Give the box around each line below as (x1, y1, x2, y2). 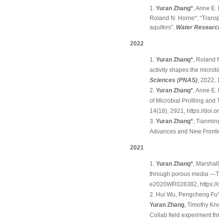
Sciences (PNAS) (150, 77, 198, 84)
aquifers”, (150, 24, 176, 31)
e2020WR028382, (150, 181, 200, 188)
